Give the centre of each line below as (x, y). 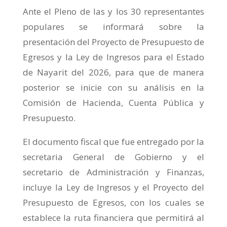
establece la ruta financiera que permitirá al (113, 218)
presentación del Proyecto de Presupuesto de (113, 42)
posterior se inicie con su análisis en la (113, 87)
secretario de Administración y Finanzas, (113, 172)
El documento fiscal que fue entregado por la (113, 142)
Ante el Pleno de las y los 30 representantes (113, 11)
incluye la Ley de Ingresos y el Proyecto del (113, 187)
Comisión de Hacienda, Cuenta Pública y (113, 103)
